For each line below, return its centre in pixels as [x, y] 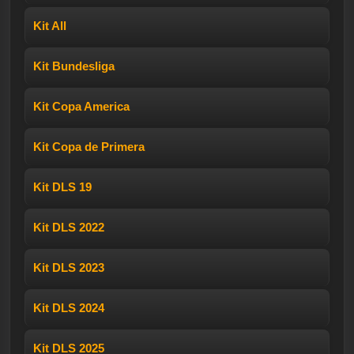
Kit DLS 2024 [69, 307]
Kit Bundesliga [74, 66]
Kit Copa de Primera [89, 146]
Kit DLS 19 [62, 186]
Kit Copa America [81, 106]
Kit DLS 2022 [69, 227]
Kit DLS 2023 [69, 267]
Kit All [50, 25]
